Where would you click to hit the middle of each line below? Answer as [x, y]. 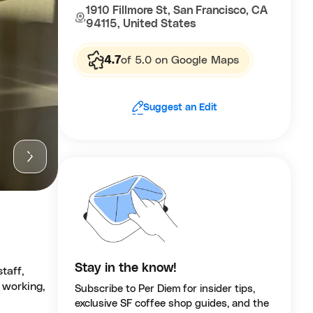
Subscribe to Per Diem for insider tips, [165, 289]
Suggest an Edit [180, 107]
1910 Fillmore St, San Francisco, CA [177, 10]
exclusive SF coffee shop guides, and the [172, 304]
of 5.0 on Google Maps [180, 60]
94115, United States [141, 24]
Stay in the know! [126, 269]
